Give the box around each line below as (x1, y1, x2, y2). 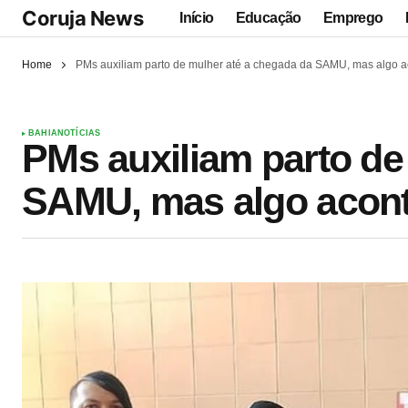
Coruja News (22, 5, 144, 30)
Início (179, 9, 214, 25)
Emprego (322, 9, 383, 25)
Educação (235, 9, 301, 25)
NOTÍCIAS (56, 128, 101, 138)
